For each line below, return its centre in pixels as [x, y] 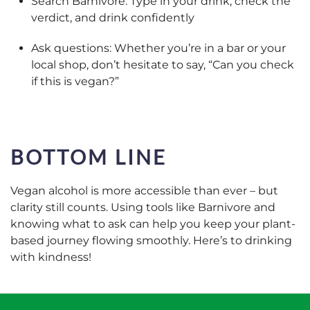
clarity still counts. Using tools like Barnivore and [143, 207]
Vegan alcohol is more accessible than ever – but [144, 190]
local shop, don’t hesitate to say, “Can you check [163, 64]
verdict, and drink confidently [113, 17]
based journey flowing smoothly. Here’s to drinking [151, 240]
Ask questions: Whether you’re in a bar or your [158, 48]
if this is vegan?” [75, 81]
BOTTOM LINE [89, 156]
